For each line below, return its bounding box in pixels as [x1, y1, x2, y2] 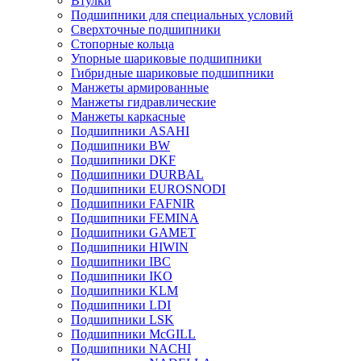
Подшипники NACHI [71, 342, 191, 355]
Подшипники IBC [71, 255, 171, 268]
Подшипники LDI [71, 298, 171, 312]
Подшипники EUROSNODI [71, 182, 226, 196]
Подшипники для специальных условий [71, 8, 293, 22]
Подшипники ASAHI [71, 124, 189, 138]
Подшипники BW [71, 139, 170, 152]
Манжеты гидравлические [71, 95, 216, 109]
